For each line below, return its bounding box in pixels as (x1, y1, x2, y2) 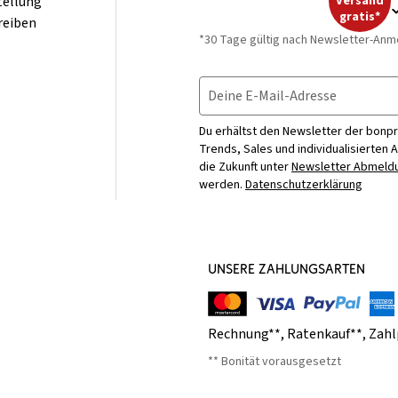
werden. (199, 176, 243, 195)
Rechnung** (208, 324, 281, 345)
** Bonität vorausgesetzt (208, 353, 341, 371)
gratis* (338, 8, 380, 27)
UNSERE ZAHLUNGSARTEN (208, 260, 365, 278)
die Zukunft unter (199, 158, 289, 177)
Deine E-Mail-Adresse (208, 86, 337, 107)
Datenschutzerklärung (245, 176, 362, 195)
